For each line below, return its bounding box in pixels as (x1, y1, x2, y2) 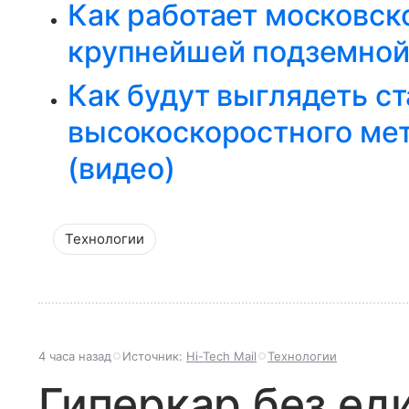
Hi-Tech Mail (186, 348, 257, 363)
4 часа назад (38, 348, 111, 363)
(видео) (68, 150, 175, 186)
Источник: (122, 348, 186, 363)
